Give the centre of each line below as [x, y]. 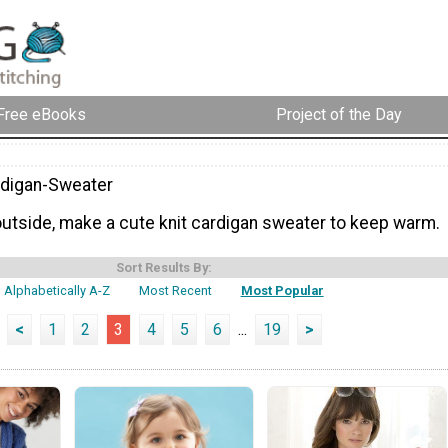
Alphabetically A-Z [57, 291]
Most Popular [282, 291]
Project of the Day [339, 115]
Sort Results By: [164, 268]
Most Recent [175, 291]
